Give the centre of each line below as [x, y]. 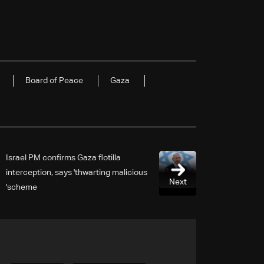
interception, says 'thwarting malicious [77, 172]
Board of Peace [54, 80]
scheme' [22, 187]
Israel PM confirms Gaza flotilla [63, 158]
